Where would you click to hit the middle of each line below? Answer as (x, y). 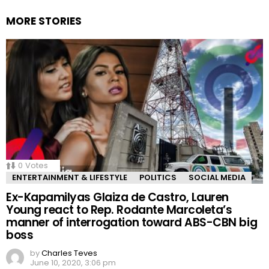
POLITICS (158, 178)
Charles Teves (69, 253)
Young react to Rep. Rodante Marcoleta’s (119, 210)
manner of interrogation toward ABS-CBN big (132, 223)
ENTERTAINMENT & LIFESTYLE (70, 178)
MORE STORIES (44, 21)
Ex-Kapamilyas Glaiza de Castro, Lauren (117, 198)
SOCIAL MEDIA (217, 178)
